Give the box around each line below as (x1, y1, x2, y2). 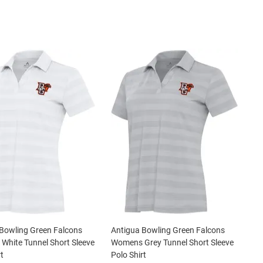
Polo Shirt (111, 250, 146, 259)
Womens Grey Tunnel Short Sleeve (111, 238, 234, 247)
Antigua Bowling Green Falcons (111, 225, 225, 235)
